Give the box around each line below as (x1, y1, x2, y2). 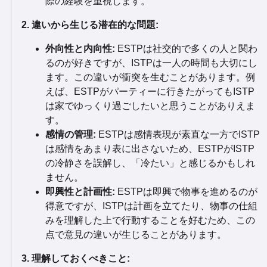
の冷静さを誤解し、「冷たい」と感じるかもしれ (45, 157, 255, 168)
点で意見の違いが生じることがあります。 (45, 229, 226, 240)
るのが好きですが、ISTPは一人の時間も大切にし (45, 57, 257, 68)
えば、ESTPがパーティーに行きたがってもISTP (45, 86, 254, 97)
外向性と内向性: (45, 43, 115, 54)
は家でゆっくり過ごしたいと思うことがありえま (45, 100, 255, 111)
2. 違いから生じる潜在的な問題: (21, 19, 159, 30)
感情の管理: (45, 129, 96, 139)
